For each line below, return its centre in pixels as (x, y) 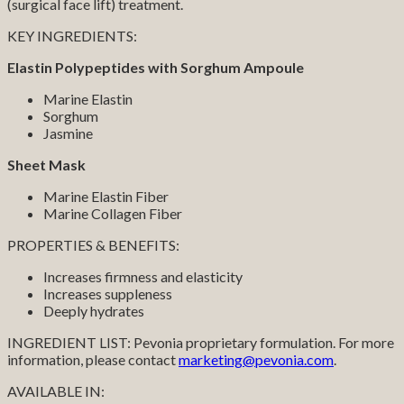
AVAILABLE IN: (56, 390)
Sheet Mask (46, 164)
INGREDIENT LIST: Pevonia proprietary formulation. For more (201, 342)
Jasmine (68, 133)
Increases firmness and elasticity (143, 276)
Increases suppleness (108, 293)
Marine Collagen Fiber (113, 213)
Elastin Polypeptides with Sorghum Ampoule (156, 67)
